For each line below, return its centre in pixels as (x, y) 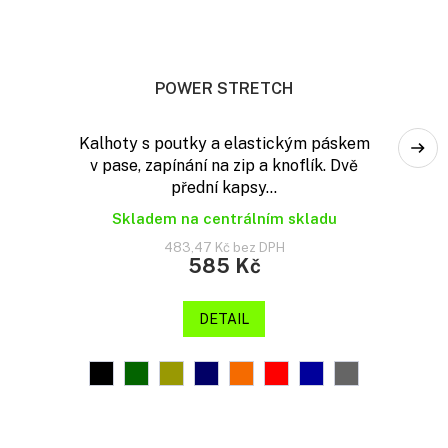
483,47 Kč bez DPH (224, 248)
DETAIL (224, 319)
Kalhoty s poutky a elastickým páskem (224, 144)
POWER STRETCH (224, 89)
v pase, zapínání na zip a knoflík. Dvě (224, 166)
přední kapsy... (224, 188)
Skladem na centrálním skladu (224, 219)
